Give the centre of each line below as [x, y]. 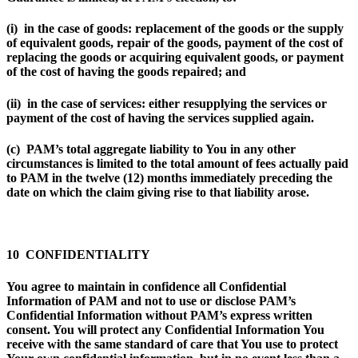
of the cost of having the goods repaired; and [126, 72]
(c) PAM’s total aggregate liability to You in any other [151, 149]
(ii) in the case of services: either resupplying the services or [167, 103]
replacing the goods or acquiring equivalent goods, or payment [175, 58]
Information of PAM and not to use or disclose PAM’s [151, 300]
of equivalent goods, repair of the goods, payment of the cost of [175, 43]
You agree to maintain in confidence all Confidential [146, 286]
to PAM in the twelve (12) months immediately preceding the [169, 177]
